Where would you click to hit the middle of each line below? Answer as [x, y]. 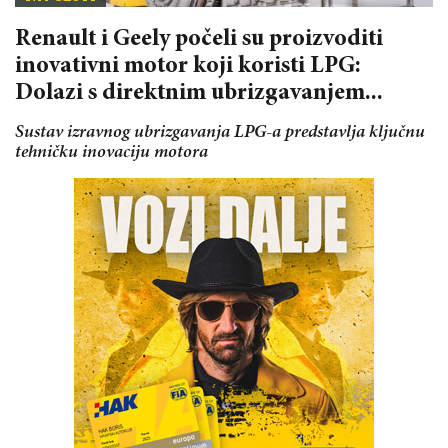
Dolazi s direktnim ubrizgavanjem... [199, 93]
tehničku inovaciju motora [111, 152]
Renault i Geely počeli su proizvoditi [199, 39]
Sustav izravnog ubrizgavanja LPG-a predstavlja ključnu [220, 132]
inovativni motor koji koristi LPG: [188, 66]
